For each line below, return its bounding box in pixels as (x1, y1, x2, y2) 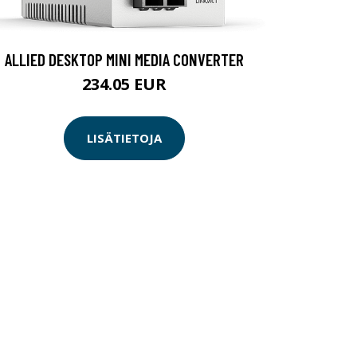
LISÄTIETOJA (87, 130, 162, 147)
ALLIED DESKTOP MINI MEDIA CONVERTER (5, 49, 244, 69)
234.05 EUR (82, 73, 167, 95)
